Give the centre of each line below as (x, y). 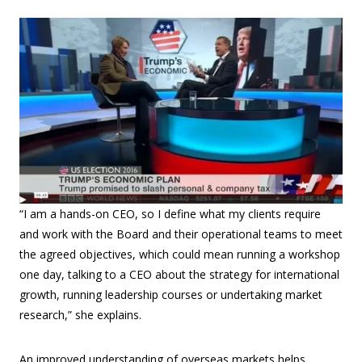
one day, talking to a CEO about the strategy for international (179, 275)
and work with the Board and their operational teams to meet (181, 234)
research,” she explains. (80, 315)
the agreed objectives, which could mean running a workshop (180, 255)
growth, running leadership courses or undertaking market (171, 295)
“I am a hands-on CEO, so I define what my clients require (170, 214)
